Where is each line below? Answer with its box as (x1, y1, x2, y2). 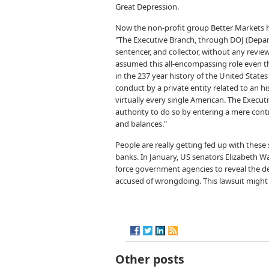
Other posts (115, 251, 184, 267)
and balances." (115, 118, 167, 129)
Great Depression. (115, 1, 179, 12)
